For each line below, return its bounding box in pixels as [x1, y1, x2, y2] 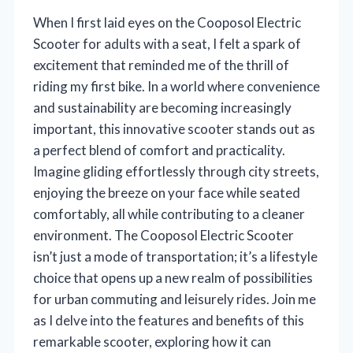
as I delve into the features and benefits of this [33, 312, 304, 329]
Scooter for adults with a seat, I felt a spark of [33, 35, 301, 53]
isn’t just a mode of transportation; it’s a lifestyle [33, 248, 318, 266]
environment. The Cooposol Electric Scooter [33, 227, 294, 244]
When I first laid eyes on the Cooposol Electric [33, 14, 301, 32]
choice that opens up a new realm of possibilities [33, 269, 313, 287]
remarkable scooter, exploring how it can [33, 333, 271, 351]
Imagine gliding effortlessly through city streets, [33, 163, 319, 180]
